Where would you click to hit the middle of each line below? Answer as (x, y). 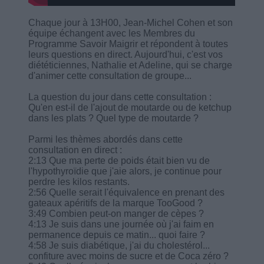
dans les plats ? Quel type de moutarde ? (114, 118)
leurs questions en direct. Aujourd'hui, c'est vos (126, 54)
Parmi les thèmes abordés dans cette (106, 139)
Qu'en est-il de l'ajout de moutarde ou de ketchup (130, 107)
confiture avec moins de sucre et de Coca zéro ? (129, 256)
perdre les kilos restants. (79, 181)
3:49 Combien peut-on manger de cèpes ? (116, 213)
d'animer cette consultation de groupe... (110, 75)
